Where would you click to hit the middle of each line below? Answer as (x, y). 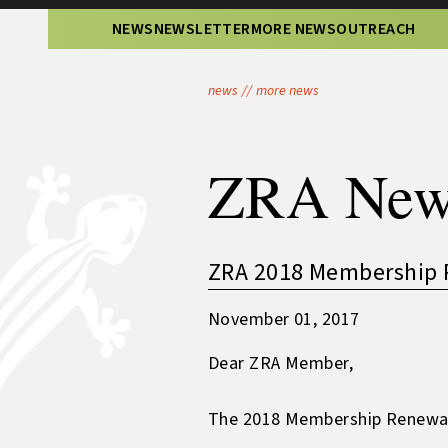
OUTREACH (376, 29)
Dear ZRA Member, (281, 363)
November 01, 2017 (284, 319)
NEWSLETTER (202, 29)
